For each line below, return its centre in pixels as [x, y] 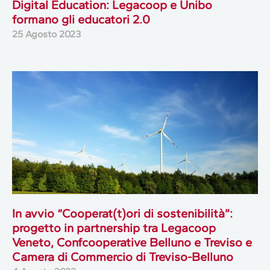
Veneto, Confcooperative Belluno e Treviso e [132, 243]
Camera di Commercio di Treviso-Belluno [123, 257]
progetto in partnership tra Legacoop [114, 228]
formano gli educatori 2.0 [81, 20]
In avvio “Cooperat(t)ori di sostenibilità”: [122, 214]
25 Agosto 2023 [46, 34]
